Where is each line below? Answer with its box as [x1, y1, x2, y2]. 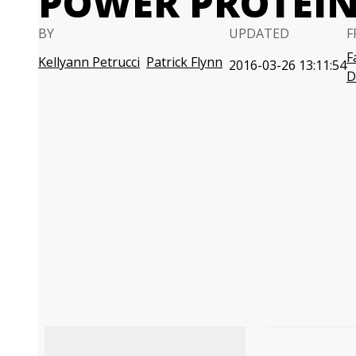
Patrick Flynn [146, 53, 222, 71]
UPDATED [229, 25, 289, 42]
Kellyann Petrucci [38, 53, 140, 71]
